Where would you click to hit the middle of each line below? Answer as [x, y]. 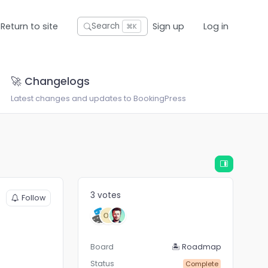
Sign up [169, 26]
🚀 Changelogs [51, 82]
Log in [216, 26]
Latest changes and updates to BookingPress [99, 99]
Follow [34, 198]
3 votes [106, 196]
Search [106, 26]
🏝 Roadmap [197, 247]
